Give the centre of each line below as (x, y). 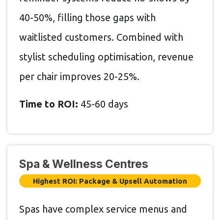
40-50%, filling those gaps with (87, 17)
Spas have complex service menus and (103, 209)
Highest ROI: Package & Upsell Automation (110, 181)
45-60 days (103, 104)
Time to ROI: (49, 104)
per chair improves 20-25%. (79, 76)
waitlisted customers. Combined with (101, 37)
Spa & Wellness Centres (84, 164)
